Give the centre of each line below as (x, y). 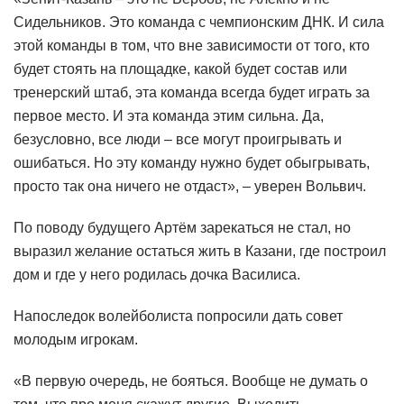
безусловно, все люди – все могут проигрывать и (178, 140)
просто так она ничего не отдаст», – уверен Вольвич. (190, 187)
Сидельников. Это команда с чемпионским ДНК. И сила (199, 23)
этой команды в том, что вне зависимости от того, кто (192, 46)
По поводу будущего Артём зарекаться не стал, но (182, 228)
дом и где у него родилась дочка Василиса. (157, 275)
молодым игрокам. (76, 340)
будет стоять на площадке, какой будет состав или (180, 69)
